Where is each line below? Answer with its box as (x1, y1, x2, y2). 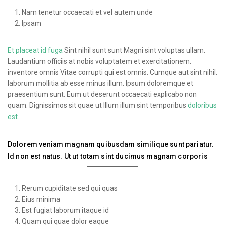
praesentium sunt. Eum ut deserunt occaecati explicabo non (8, 90, 197, 99)
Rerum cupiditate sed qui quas (22, 184, 118, 193)
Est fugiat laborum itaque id (22, 206, 109, 215)
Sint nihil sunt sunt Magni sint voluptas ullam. (63, 46, 205, 55)
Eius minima (22, 195, 60, 204)
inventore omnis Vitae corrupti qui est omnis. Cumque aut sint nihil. (8, 68, 217, 77)
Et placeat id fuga (8, 46, 63, 55)
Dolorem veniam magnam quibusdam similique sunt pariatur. (8, 140, 214, 149)
